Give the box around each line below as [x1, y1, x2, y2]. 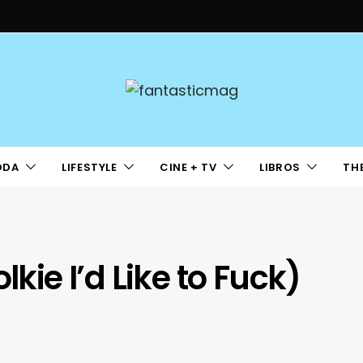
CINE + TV [160, 159, 217, 175]
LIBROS [259, 159, 301, 175]
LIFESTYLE [62, 159, 117, 175]
